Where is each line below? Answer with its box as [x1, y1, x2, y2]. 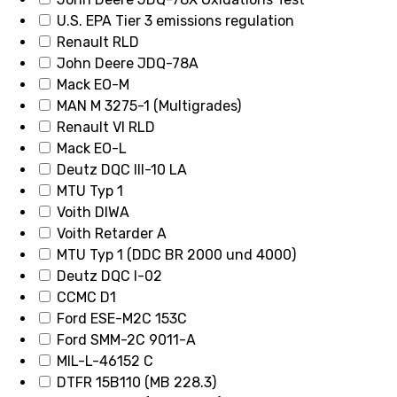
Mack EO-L [57, 140, 127, 158]
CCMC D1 [57, 289, 116, 307]
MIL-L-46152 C [57, 353, 153, 370]
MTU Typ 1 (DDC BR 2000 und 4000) [57, 246, 296, 264]
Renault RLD [57, 34, 139, 51]
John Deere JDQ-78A [57, 55, 198, 73]
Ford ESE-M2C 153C [57, 310, 187, 328]
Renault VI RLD [57, 119, 155, 136]
